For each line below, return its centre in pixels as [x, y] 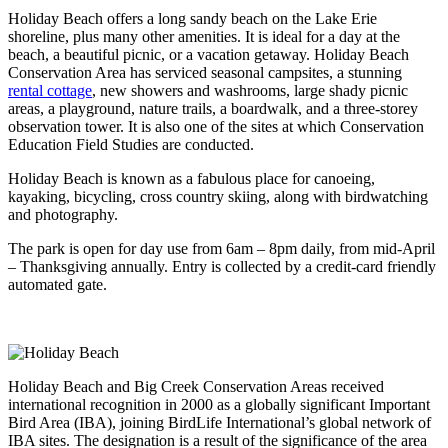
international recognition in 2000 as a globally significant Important [219, 405]
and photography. [63, 215]
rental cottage [50, 91]
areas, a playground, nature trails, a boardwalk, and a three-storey [213, 109]
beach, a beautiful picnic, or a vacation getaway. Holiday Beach [208, 55]
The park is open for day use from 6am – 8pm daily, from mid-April [221, 249]
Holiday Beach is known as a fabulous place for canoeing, [191, 179]
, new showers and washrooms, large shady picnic [250, 91]
